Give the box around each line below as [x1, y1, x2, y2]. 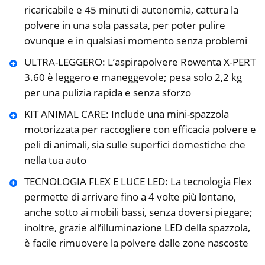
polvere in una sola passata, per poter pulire [24, 18, 225, 33]
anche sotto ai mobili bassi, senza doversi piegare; [24, 205, 253, 219]
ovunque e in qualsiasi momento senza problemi [24, 34, 247, 48]
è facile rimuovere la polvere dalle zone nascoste [24, 236, 248, 250]
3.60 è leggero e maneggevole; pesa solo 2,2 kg [24, 70, 242, 85]
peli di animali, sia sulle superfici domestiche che [24, 138, 245, 152]
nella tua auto [24, 153, 86, 167]
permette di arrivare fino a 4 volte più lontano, [24, 190, 236, 204]
